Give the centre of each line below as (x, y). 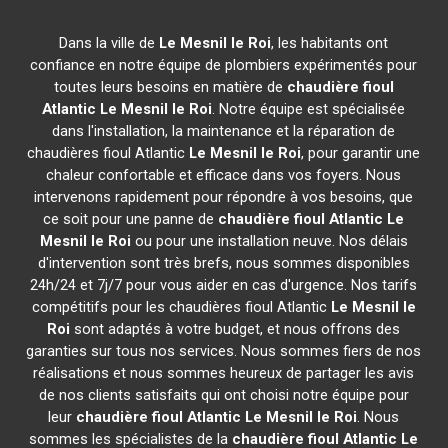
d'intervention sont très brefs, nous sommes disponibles (223, 263)
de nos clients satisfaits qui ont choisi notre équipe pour (223, 395)
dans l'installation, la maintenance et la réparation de (224, 131)
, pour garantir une (361, 153)
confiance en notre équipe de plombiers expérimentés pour (224, 65)
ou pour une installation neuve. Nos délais (269, 241)
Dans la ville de (109, 43)
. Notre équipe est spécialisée (309, 109)
